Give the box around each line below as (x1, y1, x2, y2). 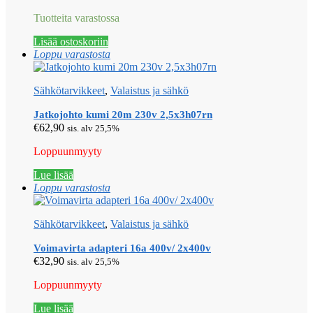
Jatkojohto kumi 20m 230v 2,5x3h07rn (34, 109, 212, 121)
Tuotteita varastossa (34, 12, 119, 24)
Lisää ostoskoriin (34, 36, 108, 48)
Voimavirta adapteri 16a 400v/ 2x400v (34, 242, 211, 254)
